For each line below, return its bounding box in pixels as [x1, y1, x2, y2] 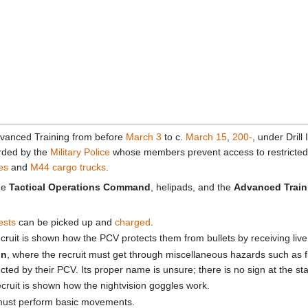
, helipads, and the [151, 181, 234, 193]
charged [115, 217, 151, 228]
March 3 [126, 131, 162, 143]
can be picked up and [16, 217, 115, 228]
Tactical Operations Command [9, 181, 151, 193]
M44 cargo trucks [30, 162, 106, 173]
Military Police [50, 146, 110, 158]
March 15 [186, 131, 227, 143]
